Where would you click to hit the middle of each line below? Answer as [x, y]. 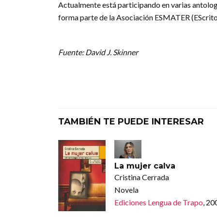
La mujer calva [145, 166]
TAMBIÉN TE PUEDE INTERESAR [131, 122]
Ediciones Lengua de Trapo [158, 202]
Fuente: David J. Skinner [98, 52]
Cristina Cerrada [141, 177]
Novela [126, 189]
